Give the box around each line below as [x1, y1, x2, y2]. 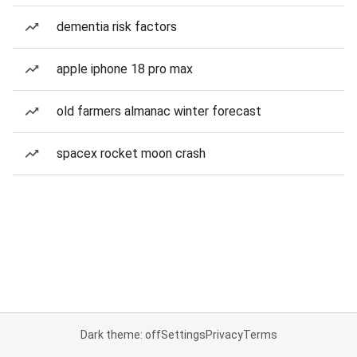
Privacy [205, 328, 243, 341]
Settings [160, 328, 206, 341]
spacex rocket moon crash [57, 146, 206, 161]
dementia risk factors [57, 19, 177, 34]
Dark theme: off [80, 328, 161, 341]
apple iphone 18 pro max [57, 61, 193, 76]
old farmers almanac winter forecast [57, 104, 261, 119]
